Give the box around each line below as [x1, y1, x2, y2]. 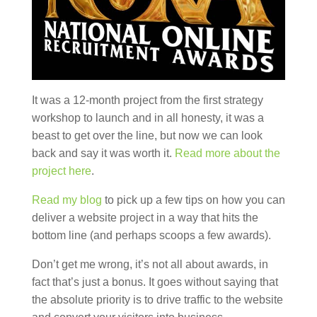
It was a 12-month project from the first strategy [31, 94, 263, 107]
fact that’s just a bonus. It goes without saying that [31, 276, 278, 289]
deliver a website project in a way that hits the [31, 212, 258, 224]
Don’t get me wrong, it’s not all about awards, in [31, 258, 268, 271]
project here [31, 165, 91, 178]
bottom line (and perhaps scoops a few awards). [31, 229, 271, 242]
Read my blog [31, 194, 102, 207]
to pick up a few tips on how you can [101, 194, 285, 207]
